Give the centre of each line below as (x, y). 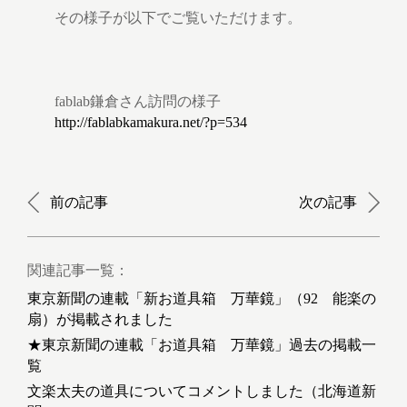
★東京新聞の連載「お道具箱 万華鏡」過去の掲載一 (202, 345)
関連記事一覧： (78, 271)
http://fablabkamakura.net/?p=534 (151, 123)
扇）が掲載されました (100, 320)
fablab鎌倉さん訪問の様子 (138, 102)
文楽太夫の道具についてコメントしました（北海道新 (202, 392)
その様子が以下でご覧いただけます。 (178, 18)
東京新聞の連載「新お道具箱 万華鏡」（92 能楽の (202, 299)
